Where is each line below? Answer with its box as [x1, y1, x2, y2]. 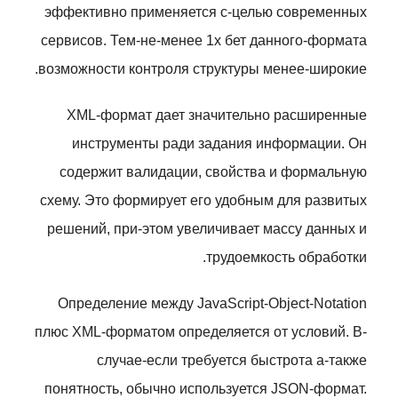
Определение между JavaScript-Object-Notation [58, 296, 367, 311]
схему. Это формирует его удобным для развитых [40, 193, 367, 208]
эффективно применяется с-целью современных [44, 4, 367, 20]
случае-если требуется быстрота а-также [97, 353, 367, 368]
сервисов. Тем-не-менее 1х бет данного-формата [41, 33, 367, 48]
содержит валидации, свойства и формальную [60, 164, 367, 179]
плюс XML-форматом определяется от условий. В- [35, 324, 367, 339]
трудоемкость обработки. [206, 250, 367, 265]
